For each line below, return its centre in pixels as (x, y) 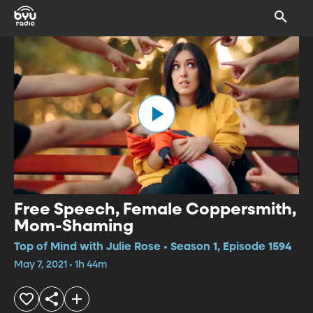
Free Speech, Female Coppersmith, (155, 209)
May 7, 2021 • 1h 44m (60, 264)
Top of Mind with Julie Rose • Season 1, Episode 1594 (153, 247)
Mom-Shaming (74, 226)
